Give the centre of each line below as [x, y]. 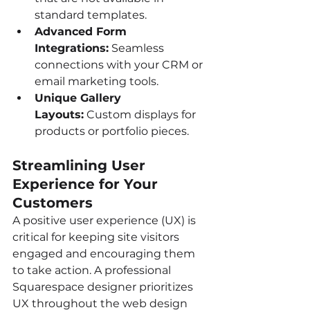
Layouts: [59, 114]
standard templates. [91, 15]
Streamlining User [81, 165]
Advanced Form [82, 31]
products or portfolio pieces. [112, 131]
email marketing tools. [97, 81]
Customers [53, 202]
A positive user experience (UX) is [106, 220]
